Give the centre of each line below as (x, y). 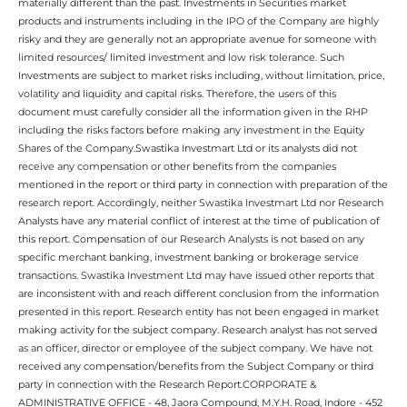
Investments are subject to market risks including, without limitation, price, (201, 75)
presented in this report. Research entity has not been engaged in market (199, 311)
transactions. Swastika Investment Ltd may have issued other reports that (196, 275)
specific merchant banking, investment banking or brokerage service (189, 257)
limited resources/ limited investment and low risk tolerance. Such (181, 57)
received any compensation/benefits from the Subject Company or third (196, 366)
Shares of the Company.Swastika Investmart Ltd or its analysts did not (188, 148)
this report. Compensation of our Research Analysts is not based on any (191, 238)
